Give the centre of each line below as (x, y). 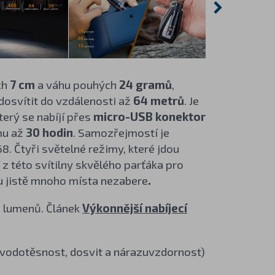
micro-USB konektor (149, 117)
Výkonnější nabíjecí (134, 208)
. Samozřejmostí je (121, 133)
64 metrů (157, 101)
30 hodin (49, 133)
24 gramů (145, 85)
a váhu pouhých (77, 85)
